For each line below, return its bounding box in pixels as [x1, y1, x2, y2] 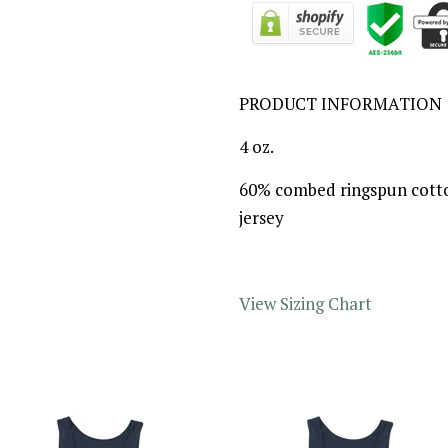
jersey [239, 206, 284, 229]
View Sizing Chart [239, 292, 372, 315]
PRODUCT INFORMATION [239, 92, 442, 115]
